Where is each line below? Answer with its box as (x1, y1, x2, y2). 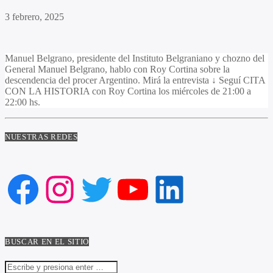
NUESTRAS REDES (5, 132, 78, 142)
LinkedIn (151, 172, 257, 205)
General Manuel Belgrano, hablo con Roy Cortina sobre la (5, 64, 230, 75)
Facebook (4, 172, 118, 205)
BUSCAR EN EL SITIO (5, 237, 89, 247)
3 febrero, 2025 (5, 12, 64, 23)
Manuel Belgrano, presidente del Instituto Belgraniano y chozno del (5, 53, 264, 64)
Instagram (41, 172, 157, 205)
